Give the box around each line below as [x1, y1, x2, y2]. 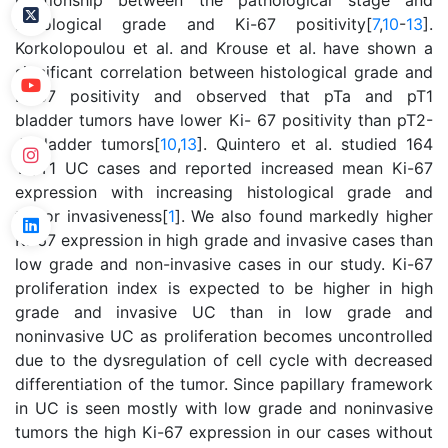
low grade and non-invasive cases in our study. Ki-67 [15, 254, 433, 274]
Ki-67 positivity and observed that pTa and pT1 [15, 86, 433, 106]
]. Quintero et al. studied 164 [197, 134, 434, 154]
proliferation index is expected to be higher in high [15, 278, 433, 298]
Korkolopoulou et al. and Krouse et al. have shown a [15, 38, 433, 58]
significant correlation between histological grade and [15, 62, 433, 82]
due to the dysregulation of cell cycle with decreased [15, 350, 433, 370]
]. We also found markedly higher [174, 206, 434, 226]
